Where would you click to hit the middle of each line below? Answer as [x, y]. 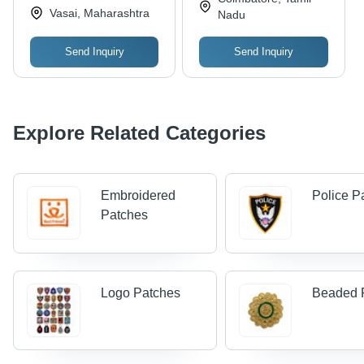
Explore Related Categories [139, 133]
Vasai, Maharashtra [100, 13]
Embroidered [138, 196]
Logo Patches [140, 293]
